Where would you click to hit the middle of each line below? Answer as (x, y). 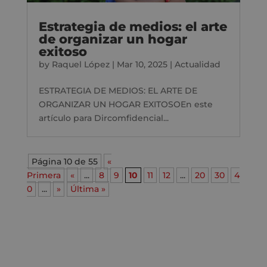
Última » (88, 189)
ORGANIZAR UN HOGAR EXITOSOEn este (125, 104)
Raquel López (80, 64)
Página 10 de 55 (64, 161)
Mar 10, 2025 (142, 64)
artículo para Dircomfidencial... (103, 118)
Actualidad (197, 64)
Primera (44, 175)
